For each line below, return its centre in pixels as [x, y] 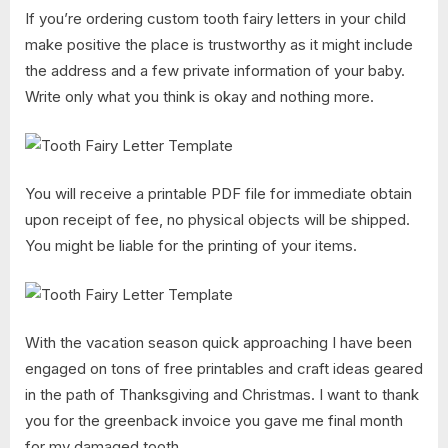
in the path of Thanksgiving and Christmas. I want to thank [222, 395]
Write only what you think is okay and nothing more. [199, 97]
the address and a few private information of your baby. [215, 71]
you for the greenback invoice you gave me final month [214, 421]
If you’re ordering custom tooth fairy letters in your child [215, 19]
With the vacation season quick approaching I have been [218, 343]
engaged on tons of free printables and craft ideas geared [224, 369]
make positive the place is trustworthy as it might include [219, 45]
